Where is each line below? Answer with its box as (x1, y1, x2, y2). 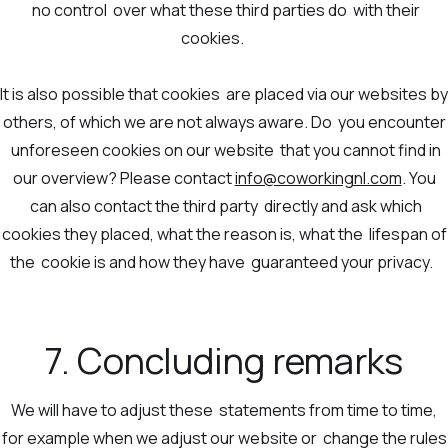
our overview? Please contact (12, 167, 235, 190)
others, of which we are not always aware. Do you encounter (2, 111, 446, 134)
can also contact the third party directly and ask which (26, 195, 422, 218)
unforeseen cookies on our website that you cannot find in (7, 139, 441, 162)
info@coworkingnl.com (234, 167, 402, 190)
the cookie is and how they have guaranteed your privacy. (9, 251, 439, 274)
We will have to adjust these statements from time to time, (11, 399, 437, 422)
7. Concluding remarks (45, 336, 403, 386)
